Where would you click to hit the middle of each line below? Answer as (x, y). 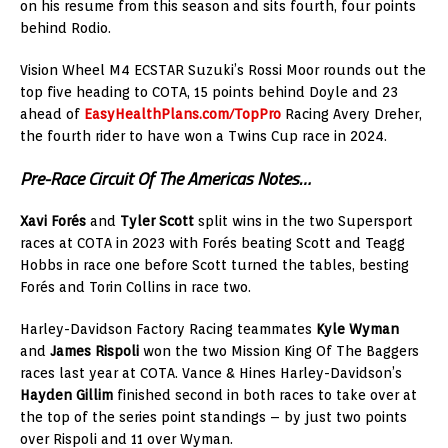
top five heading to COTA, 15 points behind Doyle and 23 (209, 91)
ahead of (52, 113)
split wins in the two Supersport (303, 220)
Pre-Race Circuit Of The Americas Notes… (165, 178)
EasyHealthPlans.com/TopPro (182, 113)
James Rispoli (94, 350)
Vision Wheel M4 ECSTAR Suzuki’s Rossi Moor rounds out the (223, 69)
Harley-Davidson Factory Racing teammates (168, 328)
